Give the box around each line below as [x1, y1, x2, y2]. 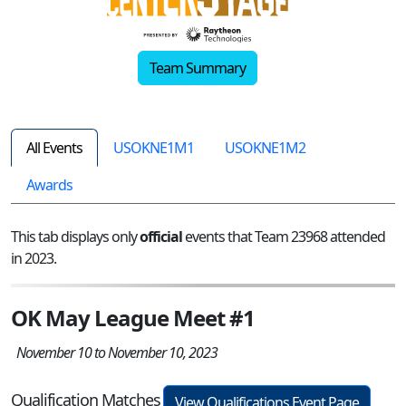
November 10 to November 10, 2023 [11, 342, 217, 362]
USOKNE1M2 [225, 137, 305, 158]
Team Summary [150, 57, 246, 78]
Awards [26, 174, 72, 195]
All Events [26, 137, 82, 158]
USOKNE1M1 [113, 137, 194, 158]
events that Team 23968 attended [182, 226, 385, 246]
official [140, 226, 182, 246]
